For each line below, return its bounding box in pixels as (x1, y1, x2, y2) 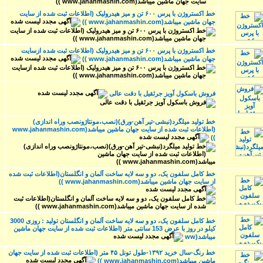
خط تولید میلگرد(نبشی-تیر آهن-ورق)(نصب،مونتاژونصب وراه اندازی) (33, 117, 215, 125)
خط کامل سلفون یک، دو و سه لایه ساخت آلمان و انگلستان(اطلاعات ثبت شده (9, 170, 215, 177)
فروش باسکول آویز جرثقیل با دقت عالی (109, 89, 215, 97)
